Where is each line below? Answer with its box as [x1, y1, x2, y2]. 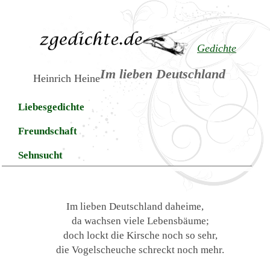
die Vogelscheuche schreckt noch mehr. [56, 243, 225, 256]
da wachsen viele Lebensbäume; [71, 215, 209, 227]
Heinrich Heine [33, 72, 101, 85]
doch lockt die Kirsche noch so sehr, [63, 229, 218, 242]
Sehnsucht [18, 149, 63, 161]
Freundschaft [18, 125, 78, 137]
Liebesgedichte [18, 101, 85, 113]
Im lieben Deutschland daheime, [66, 200, 204, 213]
